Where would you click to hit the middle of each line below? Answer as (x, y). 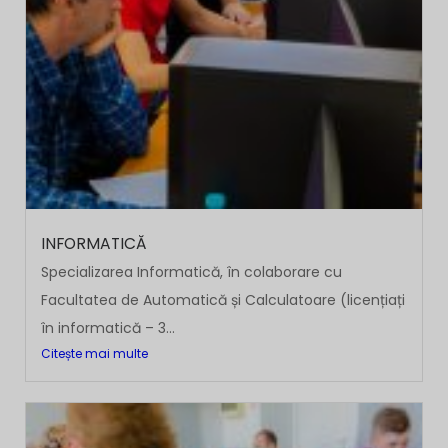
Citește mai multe (94, 353)
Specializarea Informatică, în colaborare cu (191, 272)
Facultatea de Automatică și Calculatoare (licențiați (223, 300)
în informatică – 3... (108, 328)
